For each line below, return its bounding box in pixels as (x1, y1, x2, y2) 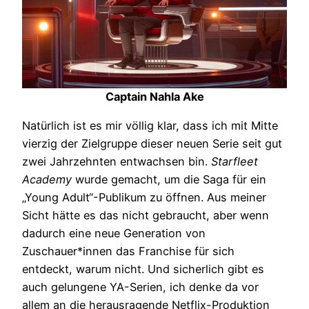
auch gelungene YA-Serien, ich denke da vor (22, 280, 259, 295)
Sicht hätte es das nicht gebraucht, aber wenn (22, 208, 269, 223)
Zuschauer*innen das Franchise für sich (22, 244, 235, 259)
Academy (22, 172, 72, 187)
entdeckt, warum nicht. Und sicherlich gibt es (22, 262, 264, 277)
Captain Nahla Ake (105, 90, 204, 104)
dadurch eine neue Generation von (22, 226, 206, 241)
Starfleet (211, 154, 258, 169)
